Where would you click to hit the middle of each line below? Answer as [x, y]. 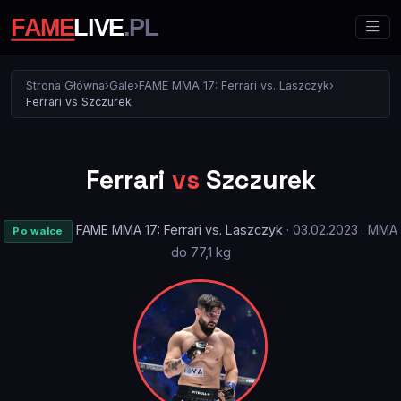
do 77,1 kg [200, 252]
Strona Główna [65, 86]
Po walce [38, 231]
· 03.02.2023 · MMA [340, 230]
